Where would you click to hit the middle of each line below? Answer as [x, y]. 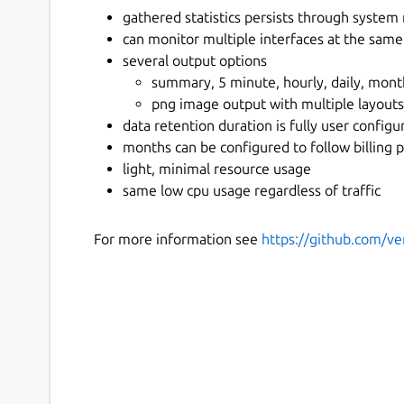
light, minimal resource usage [217, 168]
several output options [195, 60]
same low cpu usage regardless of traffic [252, 190]
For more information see [178, 239]
